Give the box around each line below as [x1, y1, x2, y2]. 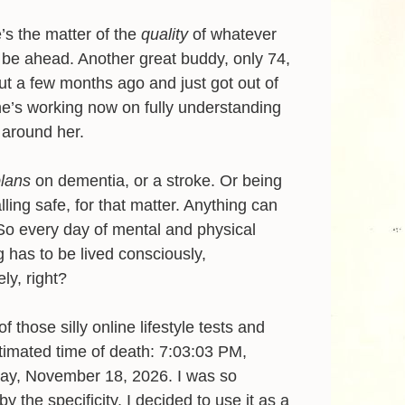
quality [141, 24, 193, 43]
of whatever [193, 24, 277, 43]
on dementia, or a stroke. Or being [35, 171, 282, 190]
